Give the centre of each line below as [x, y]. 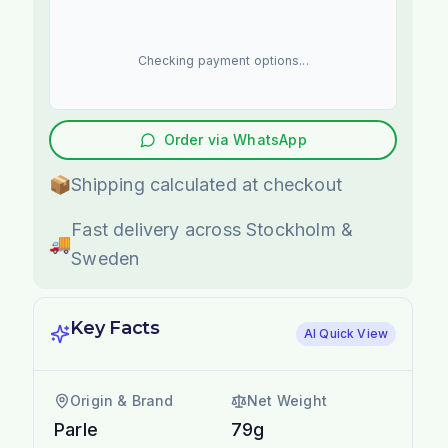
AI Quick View [346, 333]
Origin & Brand [122, 400]
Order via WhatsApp [235, 139]
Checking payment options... [223, 60]
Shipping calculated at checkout [206, 184]
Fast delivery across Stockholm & [212, 229]
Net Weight [287, 400]
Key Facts [115, 327]
